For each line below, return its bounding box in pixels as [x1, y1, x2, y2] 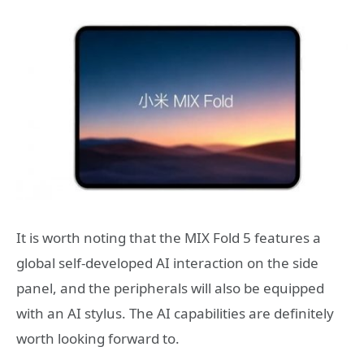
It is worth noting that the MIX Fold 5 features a [16, 228, 321, 248]
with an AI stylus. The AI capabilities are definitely [16, 304, 334, 323]
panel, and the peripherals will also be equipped [16, 279, 324, 298]
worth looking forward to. [16, 329, 180, 349]
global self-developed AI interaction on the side [16, 253, 318, 273]
